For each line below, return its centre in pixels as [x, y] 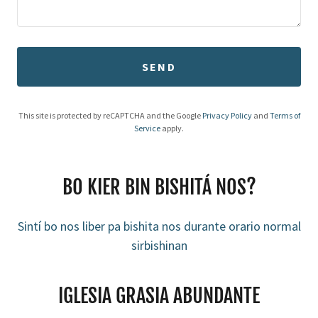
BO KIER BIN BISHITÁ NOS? [159, 187]
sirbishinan [159, 245]
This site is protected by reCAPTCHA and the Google [110, 115]
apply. [172, 128]
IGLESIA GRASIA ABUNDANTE [159, 295]
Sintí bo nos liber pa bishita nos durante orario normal [159, 226]
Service [147, 128]
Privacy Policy [227, 115]
